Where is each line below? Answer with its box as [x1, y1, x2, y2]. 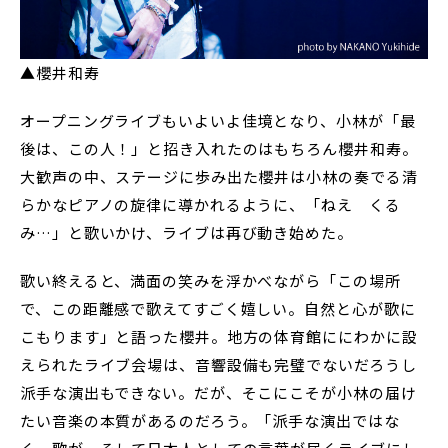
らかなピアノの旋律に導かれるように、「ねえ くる [20, 194, 401, 216]
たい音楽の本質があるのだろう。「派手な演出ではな [20, 410, 400, 432]
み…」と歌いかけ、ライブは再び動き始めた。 [20, 222, 353, 244]
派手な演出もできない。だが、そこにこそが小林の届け [20, 382, 417, 404]
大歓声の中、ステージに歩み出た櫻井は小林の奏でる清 [20, 166, 418, 188]
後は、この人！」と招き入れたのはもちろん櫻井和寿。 [20, 138, 418, 160]
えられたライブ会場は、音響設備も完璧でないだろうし [20, 354, 417, 376]
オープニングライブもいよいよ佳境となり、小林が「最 [20, 110, 416, 132]
